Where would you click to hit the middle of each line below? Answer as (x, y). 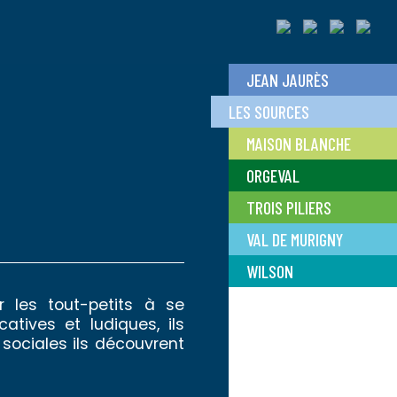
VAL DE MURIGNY (295, 239)
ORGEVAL (273, 175)
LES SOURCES (269, 112)
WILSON (270, 271)
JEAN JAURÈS (288, 80)
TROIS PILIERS (289, 207)
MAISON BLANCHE (299, 144)
